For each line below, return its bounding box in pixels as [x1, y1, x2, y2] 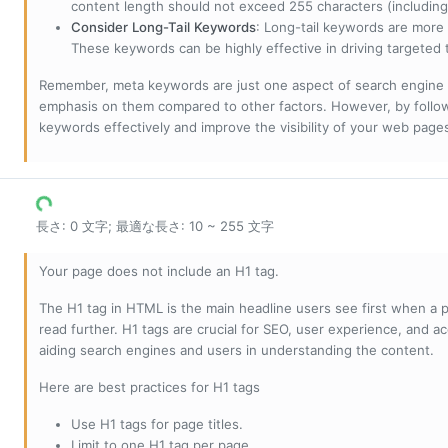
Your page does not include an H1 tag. [39, 263, 279, 280]
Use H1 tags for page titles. [71, 416, 243, 433]
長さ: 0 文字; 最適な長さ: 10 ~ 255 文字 [36, 218, 274, 235]
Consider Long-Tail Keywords [71, 19, 256, 36]
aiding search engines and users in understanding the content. [39, 342, 434, 359]
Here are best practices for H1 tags [39, 379, 260, 396]
